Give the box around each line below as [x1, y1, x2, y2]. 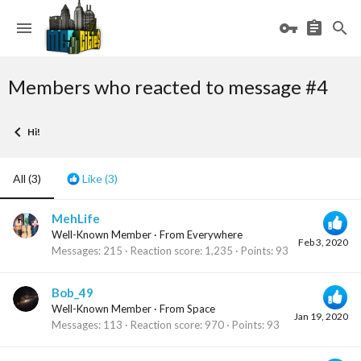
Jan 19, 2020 [294, 309, 348, 322]
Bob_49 [52, 284, 93, 300]
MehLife [52, 211, 100, 226]
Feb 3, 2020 [298, 236, 348, 249]
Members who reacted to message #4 [8, 75, 328, 98]
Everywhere [187, 228, 243, 242]
